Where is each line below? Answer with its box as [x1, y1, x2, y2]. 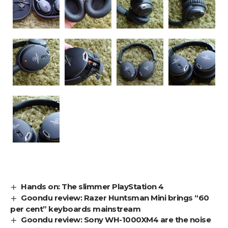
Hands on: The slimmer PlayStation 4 [21, 181, 164, 191]
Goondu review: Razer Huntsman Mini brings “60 [21, 192, 209, 203]
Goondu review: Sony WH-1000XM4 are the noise [21, 214, 211, 224]
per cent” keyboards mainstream [10, 204, 140, 214]
